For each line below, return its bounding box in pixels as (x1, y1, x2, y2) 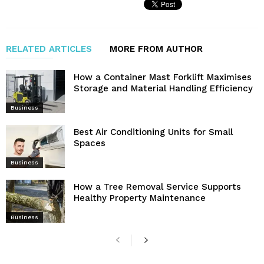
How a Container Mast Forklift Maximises (74, 71, 252, 82)
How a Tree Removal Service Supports (74, 181, 241, 193)
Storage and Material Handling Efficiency (74, 82, 253, 94)
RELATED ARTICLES (6, 43, 92, 54)
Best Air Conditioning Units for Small (74, 126, 233, 137)
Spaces (74, 137, 105, 148)
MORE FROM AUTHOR (110, 43, 203, 54)
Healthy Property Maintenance (74, 193, 206, 204)
